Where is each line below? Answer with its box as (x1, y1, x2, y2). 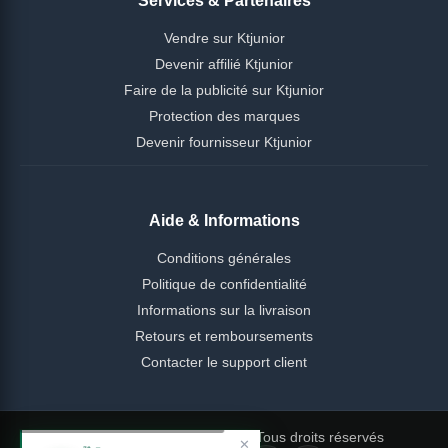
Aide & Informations (148, 211, 300, 229)
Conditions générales (157, 249, 291, 266)
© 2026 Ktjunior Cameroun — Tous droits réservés (64, 428, 384, 445)
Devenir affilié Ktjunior (155, 55, 293, 72)
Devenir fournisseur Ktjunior (136, 133, 312, 150)
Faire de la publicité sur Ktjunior (124, 81, 324, 98)
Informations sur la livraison (137, 301, 311, 318)
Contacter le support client (141, 353, 307, 370)
